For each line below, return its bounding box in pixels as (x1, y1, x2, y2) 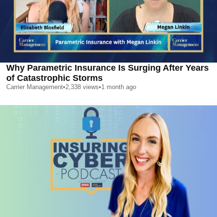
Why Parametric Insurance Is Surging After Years (6, 63, 209, 73)
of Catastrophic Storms (6, 73, 103, 83)
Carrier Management (6, 83, 63, 91)
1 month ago (101, 83, 136, 91)
